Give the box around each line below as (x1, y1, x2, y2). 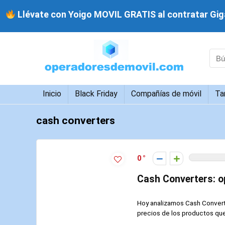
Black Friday (75, 88, 118, 98)
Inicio (43, 88, 61, 98)
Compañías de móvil (131, 88, 201, 98)
